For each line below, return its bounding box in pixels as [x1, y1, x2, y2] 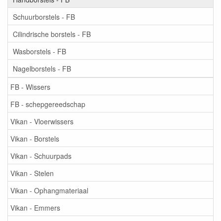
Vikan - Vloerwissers [10, 116, 74, 126]
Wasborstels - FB [13, 46, 66, 56]
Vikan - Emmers [10, 202, 60, 213]
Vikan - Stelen [10, 168, 54, 178]
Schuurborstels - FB [13, 11, 75, 22]
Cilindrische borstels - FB [13, 29, 91, 39]
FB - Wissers [10, 81, 50, 92]
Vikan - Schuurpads [10, 150, 72, 161]
